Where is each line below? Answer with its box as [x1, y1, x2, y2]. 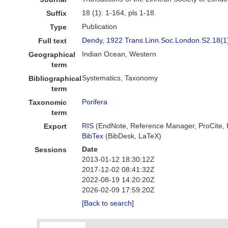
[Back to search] [82, 199, 134, 207]
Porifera [82, 98, 108, 106]
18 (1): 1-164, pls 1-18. [82, 9, 157, 17]
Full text [38, 37, 67, 45]
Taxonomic [28, 98, 67, 106]
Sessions [35, 146, 67, 154]
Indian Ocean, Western [82, 50, 157, 58]
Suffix [46, 9, 67, 17]
